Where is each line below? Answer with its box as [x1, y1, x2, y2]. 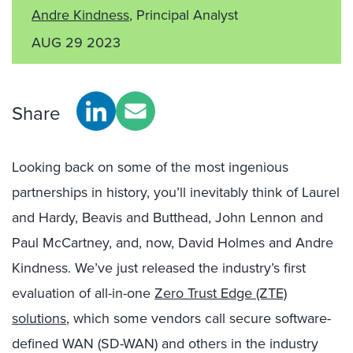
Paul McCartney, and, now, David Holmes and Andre [12, 232, 333, 252]
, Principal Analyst [129, 5, 238, 24]
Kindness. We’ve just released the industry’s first [12, 258, 306, 277]
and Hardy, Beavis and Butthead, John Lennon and [12, 207, 323, 227]
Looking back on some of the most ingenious [12, 157, 288, 176]
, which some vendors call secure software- [66, 308, 331, 328]
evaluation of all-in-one [12, 283, 154, 303]
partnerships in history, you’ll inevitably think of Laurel [12, 182, 340, 202]
